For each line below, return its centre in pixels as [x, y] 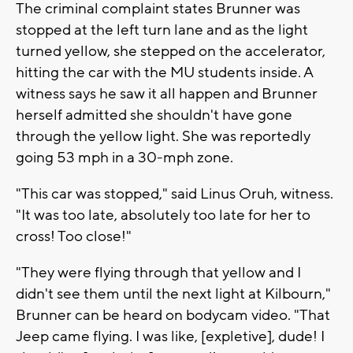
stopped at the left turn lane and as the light [162, 30]
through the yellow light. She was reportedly [163, 136]
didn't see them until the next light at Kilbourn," [173, 294]
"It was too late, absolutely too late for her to [163, 215]
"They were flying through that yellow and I [158, 272]
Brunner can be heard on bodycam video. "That [173, 315]
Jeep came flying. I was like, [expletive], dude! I [170, 336]
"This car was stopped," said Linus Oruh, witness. [175, 193]
